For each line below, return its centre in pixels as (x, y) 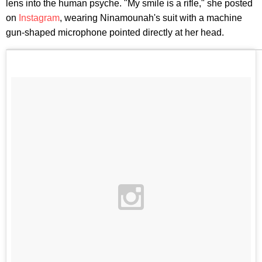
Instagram (39, 18)
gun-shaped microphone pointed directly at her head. (115, 33)
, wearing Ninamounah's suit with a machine (151, 18)
